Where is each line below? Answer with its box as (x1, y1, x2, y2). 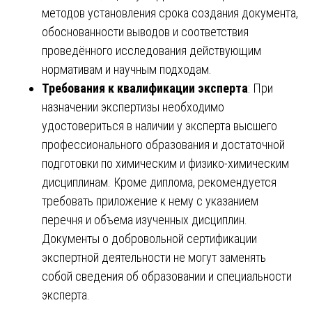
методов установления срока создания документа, (42, 5, 298, 20)
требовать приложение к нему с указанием (42, 193, 258, 208)
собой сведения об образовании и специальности (42, 268, 292, 283)
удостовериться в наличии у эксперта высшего (42, 118, 277, 133)
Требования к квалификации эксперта (42, 80, 248, 95)
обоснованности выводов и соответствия (42, 24, 249, 39)
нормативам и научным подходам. (42, 61, 212, 77)
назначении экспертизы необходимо (42, 99, 224, 114)
